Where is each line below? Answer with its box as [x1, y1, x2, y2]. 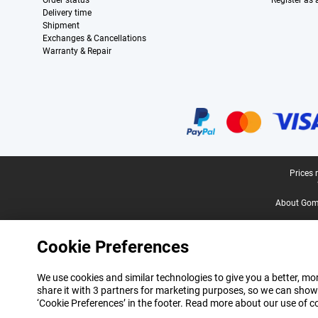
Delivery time [43, 8, 92, 18]
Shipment [43, 21, 79, 31]
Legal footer [11, 168, 67, 180]
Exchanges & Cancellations [43, 33, 146, 44]
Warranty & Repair [43, 46, 111, 57]
